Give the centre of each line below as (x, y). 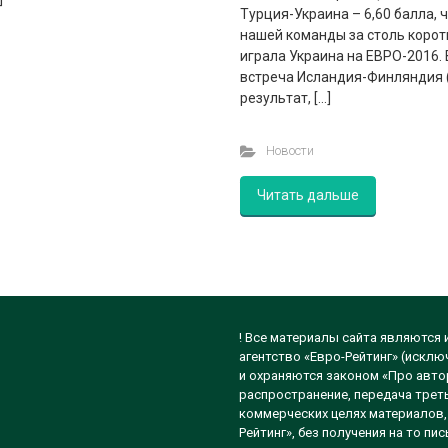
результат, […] (285, 98)
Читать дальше (308, 195)
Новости (289, 151)
